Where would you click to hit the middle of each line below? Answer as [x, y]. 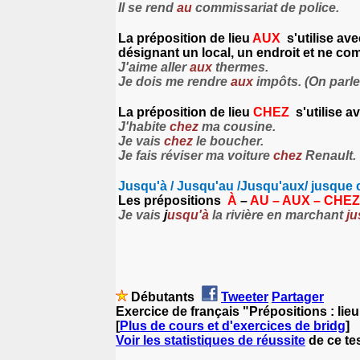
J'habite [144, 126]
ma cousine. [239, 126]
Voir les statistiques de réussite [211, 340]
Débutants [163, 297]
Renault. [329, 155]
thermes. [240, 67]
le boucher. [230, 141]
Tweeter [245, 297]
